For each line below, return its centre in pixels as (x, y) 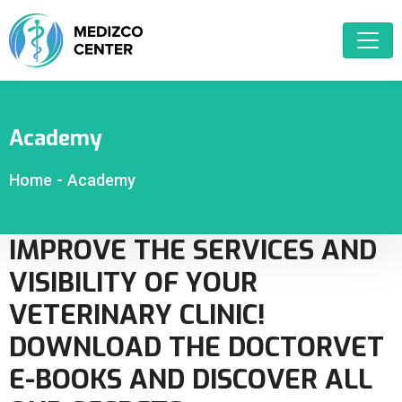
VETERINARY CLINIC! (137, 315)
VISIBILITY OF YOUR (133, 283)
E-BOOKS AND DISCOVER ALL (191, 380)
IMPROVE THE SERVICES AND (193, 250)
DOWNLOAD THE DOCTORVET (197, 347)
